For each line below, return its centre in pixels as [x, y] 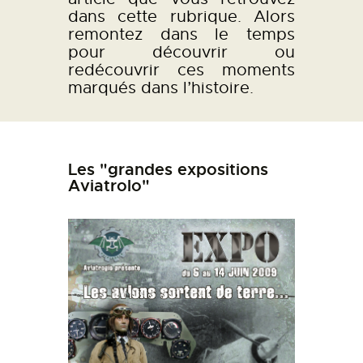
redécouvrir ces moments [181, 70]
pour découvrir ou [181, 52]
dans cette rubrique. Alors [181, 17]
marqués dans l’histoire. [161, 88]
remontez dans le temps [181, 34]
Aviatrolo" [109, 186]
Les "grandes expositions [168, 170]
